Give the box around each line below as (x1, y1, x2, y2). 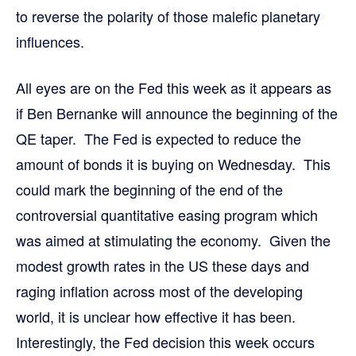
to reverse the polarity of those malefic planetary (16, 6, 320, 27)
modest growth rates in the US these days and (16, 255, 309, 277)
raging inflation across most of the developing (16, 281, 303, 302)
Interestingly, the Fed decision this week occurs (16, 331, 315, 353)
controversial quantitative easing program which (16, 204, 318, 226)
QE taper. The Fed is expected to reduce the (16, 128, 301, 149)
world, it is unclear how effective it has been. (16, 306, 300, 327)
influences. (16, 31, 84, 52)
